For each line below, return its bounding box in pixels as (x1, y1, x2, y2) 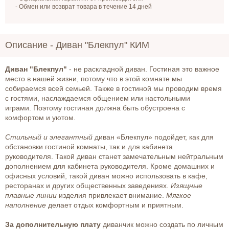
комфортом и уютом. (5, 113, 78, 122)
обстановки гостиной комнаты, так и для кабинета (5, 143, 173, 151)
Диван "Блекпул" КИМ (56, 40, 149, 51)
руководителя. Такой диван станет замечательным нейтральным (5, 152, 223, 161)
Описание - (5, 40, 53, 51)
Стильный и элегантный (5, 133, 93, 142)
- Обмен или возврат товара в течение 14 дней (15, 3, 152, 11)
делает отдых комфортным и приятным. (48, 201, 184, 210)
